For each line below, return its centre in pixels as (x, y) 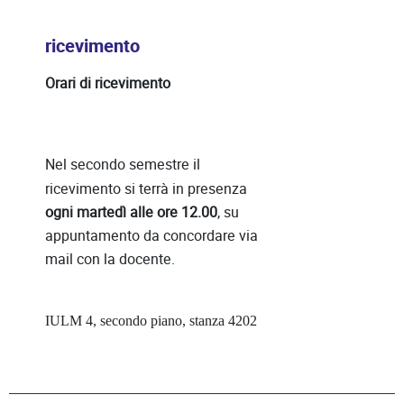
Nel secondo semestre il (123, 164)
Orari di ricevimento (108, 83)
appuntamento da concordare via (151, 235)
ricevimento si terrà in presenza (146, 188)
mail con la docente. (110, 259)
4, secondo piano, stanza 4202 (170, 320)
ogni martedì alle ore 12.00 (131, 212)
